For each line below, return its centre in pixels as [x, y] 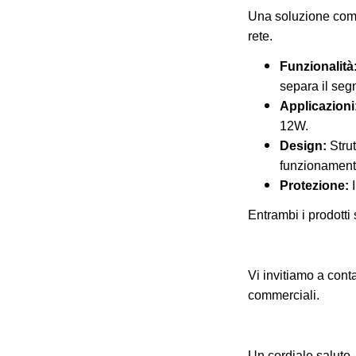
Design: [303, 145]
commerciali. [284, 295]
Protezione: [314, 185]
